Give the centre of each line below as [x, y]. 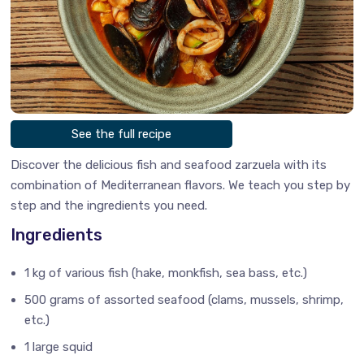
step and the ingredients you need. [109, 205]
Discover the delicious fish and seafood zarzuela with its [169, 165]
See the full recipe [122, 134]
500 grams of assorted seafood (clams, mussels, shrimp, [184, 299]
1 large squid [59, 347]
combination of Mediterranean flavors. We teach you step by [181, 185]
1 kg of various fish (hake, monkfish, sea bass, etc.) [166, 273]
